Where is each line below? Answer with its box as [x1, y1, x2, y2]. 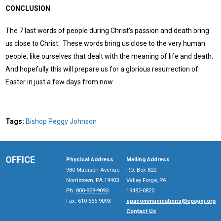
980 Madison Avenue [66, 166, 119, 173]
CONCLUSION [5, 4, 51, 13]
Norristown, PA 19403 [66, 177, 119, 184]
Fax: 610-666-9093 [66, 197, 110, 204]
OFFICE [5, 154, 36, 165]
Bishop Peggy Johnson [26, 117, 97, 125]
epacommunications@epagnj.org [126, 197, 216, 204]
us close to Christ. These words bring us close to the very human [5, 39, 206, 47]
